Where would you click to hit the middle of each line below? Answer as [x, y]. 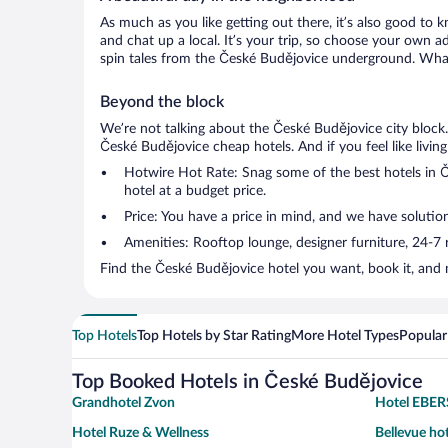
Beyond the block [162, 102]
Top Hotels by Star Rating [214, 336]
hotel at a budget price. [195, 191]
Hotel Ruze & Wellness [140, 433]
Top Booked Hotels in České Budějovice [247, 382]
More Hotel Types [345, 336]
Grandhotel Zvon [123, 403]
